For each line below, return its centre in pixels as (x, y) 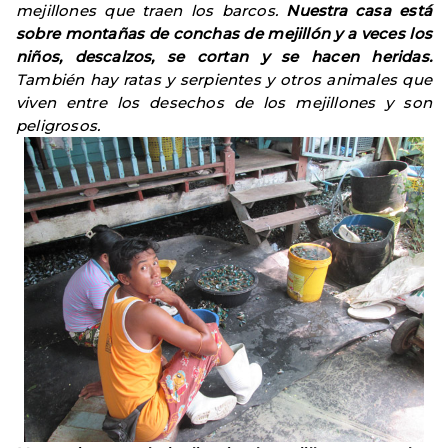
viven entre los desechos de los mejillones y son (224, 102)
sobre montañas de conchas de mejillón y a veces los (224, 33)
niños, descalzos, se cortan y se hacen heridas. (224, 56)
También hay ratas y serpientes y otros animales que (224, 79)
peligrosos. (58, 125)
